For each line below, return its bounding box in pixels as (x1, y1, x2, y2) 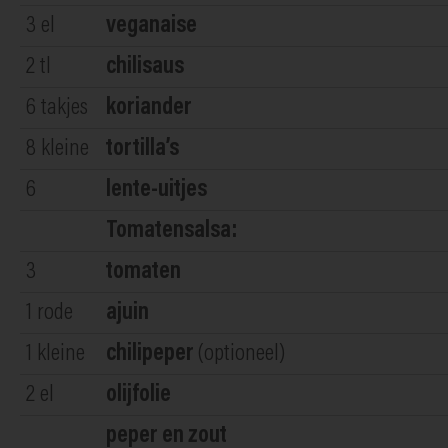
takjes (41, 95, 88, 120)
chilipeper (106, 341, 194, 366)
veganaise (106, 13, 197, 38)
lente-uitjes (106, 177, 207, 202)
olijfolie (106, 382, 171, 407)
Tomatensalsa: (106, 218, 237, 243)
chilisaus (106, 54, 184, 79)
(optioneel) (198, 341, 285, 366)
